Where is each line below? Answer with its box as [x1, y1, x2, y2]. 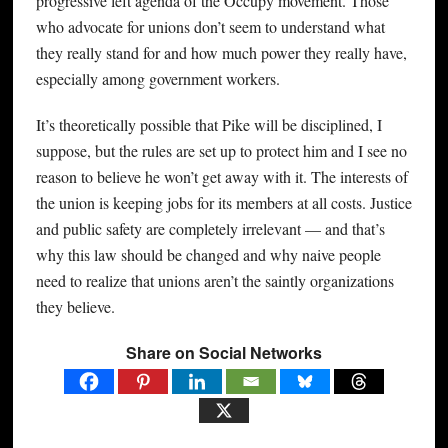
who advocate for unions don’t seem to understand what [35, 15, 385, 37]
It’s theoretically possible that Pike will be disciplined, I [35, 113, 382, 135]
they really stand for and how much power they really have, [35, 41, 407, 63]
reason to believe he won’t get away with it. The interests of [35, 165, 408, 187]
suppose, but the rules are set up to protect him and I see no [35, 139, 407, 161]
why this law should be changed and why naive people [35, 243, 381, 265]
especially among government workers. [35, 67, 280, 89]
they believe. [35, 295, 115, 317]
